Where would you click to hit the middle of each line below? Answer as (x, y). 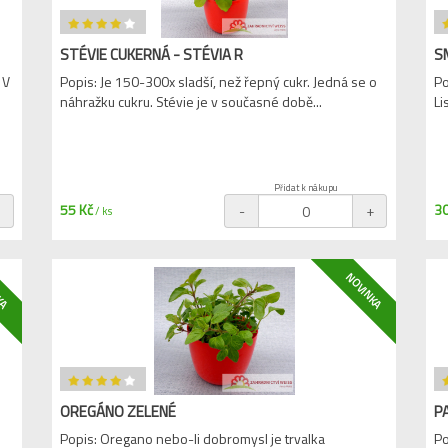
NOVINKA (363, 291)
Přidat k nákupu (305, 187)
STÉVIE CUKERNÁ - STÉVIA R (152, 54)
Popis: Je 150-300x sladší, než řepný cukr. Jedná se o (219, 81)
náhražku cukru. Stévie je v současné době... (191, 101)
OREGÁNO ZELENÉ (118, 411)
